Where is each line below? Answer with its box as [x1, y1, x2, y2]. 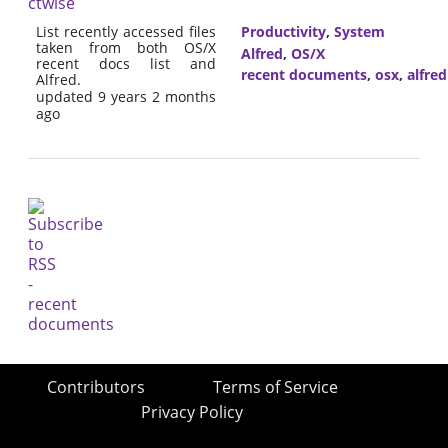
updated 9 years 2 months [36, 87, 216, 107]
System [333, 22, 385, 42]
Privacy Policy [141, 401, 243, 424]
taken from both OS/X [36, 38, 216, 58]
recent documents [240, 65, 367, 85]
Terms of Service [212, 376, 338, 399]
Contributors [46, 376, 145, 399]
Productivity [240, 22, 326, 42]
